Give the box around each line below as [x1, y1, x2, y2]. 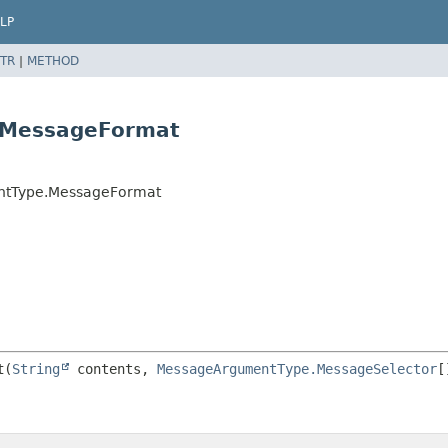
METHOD [27, 53, 79, 68]
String [12, 360, 60, 377]
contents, [69, 360, 157, 377]
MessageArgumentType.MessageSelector [157, 360, 437, 377]
